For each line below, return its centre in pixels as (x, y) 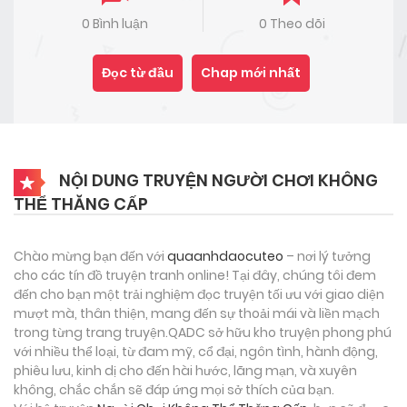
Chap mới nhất (251, 72)
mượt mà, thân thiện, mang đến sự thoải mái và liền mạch (197, 313)
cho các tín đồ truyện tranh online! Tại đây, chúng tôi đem (195, 275)
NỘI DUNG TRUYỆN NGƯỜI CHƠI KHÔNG (217, 180)
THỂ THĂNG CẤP (81, 203)
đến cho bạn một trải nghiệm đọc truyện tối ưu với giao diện (199, 294)
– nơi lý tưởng (327, 256)
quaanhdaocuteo (225, 256)
